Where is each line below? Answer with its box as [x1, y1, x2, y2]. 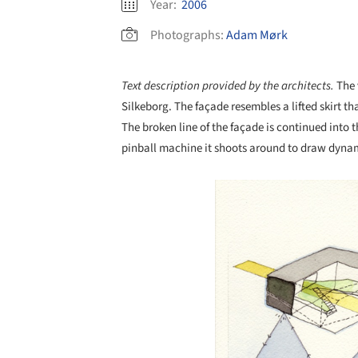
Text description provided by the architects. [121, 77, 336, 94]
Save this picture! [155, 187, 241, 205]
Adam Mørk [226, 26, 288, 44]
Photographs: [150, 26, 224, 44]
